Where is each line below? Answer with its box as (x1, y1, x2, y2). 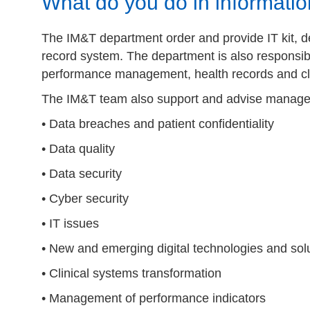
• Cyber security (42, 192, 129, 206)
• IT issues (42, 217, 99, 230)
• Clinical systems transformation (42, 266, 221, 280)
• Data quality (42, 142, 115, 156)
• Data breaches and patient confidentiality (42, 117, 274, 131)
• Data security (42, 167, 122, 181)
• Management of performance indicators (42, 291, 266, 305)
